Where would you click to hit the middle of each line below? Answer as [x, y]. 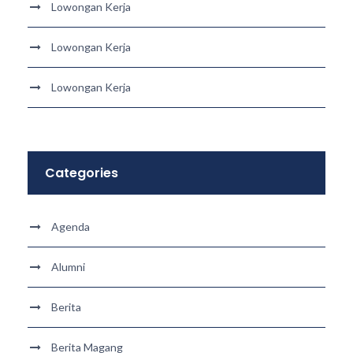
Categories [82, 173]
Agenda [71, 227]
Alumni [68, 267]
